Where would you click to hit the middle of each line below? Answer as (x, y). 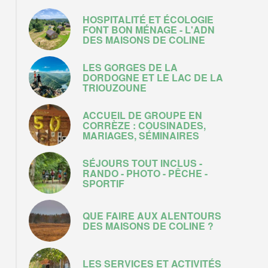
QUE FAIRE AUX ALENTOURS (152, 216)
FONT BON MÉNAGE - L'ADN (149, 29)
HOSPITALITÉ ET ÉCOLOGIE (148, 19)
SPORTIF (103, 183)
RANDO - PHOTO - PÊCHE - (145, 173)
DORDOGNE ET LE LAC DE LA (153, 77)
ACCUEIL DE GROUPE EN (142, 115)
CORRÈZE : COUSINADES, (144, 125)
